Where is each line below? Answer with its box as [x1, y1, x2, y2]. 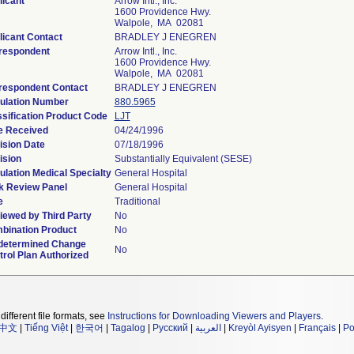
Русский [153, 322, 188, 333]
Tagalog [111, 322, 145, 333]
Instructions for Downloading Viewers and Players [107, 311, 321, 322]
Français [299, 322, 336, 333]
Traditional [114, 196, 160, 207]
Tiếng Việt [24, 322, 68, 333]
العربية [195, 322, 221, 333]
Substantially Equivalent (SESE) [114, 153, 252, 164]
